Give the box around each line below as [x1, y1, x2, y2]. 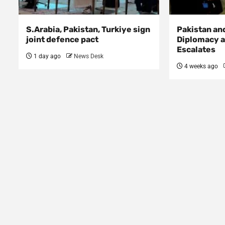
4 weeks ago [182, 63, 218, 70]
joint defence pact [26, 35, 98, 45]
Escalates [176, 45, 215, 55]
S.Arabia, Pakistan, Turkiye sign [26, 25, 150, 35]
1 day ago [32, 53, 61, 60]
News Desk [74, 53, 103, 60]
